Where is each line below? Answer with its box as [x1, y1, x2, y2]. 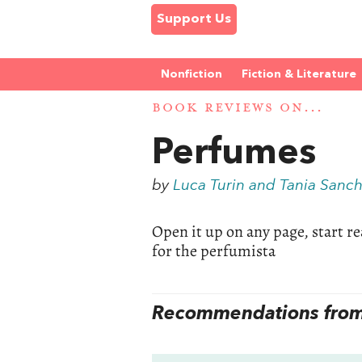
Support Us [157, 13, 231, 26]
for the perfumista [152, 239, 276, 262]
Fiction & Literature [242, 69, 356, 80]
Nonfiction [161, 69, 222, 80]
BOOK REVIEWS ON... [152, 99, 323, 117]
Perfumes [152, 136, 317, 172]
